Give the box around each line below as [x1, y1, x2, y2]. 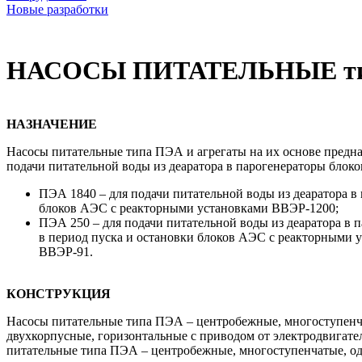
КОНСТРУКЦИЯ [6, 287, 111, 301]
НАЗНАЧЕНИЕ [6, 117, 97, 132]
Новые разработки [6, 2, 108, 16]
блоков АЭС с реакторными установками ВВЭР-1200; [39, 201, 339, 216]
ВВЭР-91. [39, 245, 93, 259]
